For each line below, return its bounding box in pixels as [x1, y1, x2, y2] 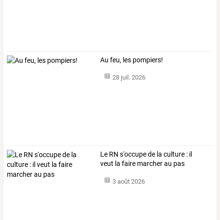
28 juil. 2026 [112, 74, 145, 82]
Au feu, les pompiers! [100, 55, 164, 64]
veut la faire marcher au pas [100, 160, 185, 168]
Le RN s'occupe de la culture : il [100, 150, 192, 159]
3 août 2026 [112, 177, 145, 185]
